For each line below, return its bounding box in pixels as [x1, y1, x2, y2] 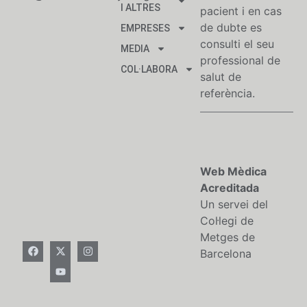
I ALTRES [121, 2, 160, 14]
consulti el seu [200, 37, 274, 51]
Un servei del [200, 197, 268, 211]
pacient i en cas [200, 4, 282, 19]
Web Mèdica [200, 164, 267, 178]
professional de [200, 53, 280, 68]
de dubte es [200, 21, 262, 35]
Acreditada [200, 180, 259, 195]
